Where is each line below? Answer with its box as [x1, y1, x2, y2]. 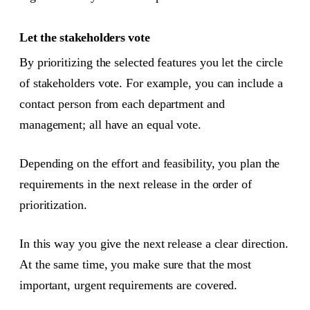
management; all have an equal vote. [19, 117, 201, 131]
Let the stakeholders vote [19, 30, 150, 44]
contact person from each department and [19, 96, 225, 111]
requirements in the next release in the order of [19, 176, 252, 191]
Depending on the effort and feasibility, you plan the [19, 156, 280, 170]
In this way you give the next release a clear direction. [19, 237, 289, 251]
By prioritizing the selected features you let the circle [19, 55, 284, 69]
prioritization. [19, 197, 87, 212]
